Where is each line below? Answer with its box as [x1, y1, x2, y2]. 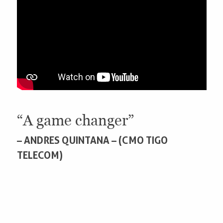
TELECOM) [16, 149, 63, 162]
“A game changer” [16, 111, 134, 129]
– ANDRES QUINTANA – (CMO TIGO [16, 134, 168, 147]
